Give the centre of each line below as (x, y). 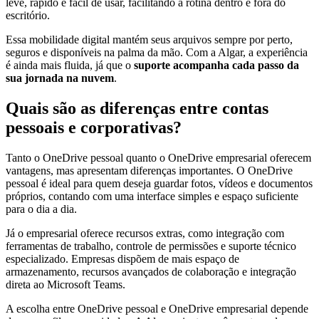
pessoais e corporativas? (94, 128)
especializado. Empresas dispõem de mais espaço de (122, 259)
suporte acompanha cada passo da (215, 66)
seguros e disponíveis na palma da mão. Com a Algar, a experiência (157, 53)
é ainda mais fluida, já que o (68, 66)
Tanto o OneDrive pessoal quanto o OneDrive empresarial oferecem (158, 158)
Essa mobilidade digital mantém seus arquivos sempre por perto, (149, 40)
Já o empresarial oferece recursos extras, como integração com (145, 234)
